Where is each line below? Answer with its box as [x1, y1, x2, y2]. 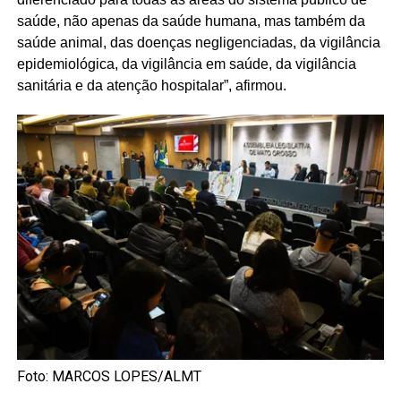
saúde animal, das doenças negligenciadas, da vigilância [16, 34, 380, 50]
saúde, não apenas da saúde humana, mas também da [16, 13, 365, 29]
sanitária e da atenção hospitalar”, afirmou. [16, 77, 286, 93]
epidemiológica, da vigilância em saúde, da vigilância [16, 55, 356, 72]
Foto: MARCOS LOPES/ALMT [16, 367, 201, 385]
